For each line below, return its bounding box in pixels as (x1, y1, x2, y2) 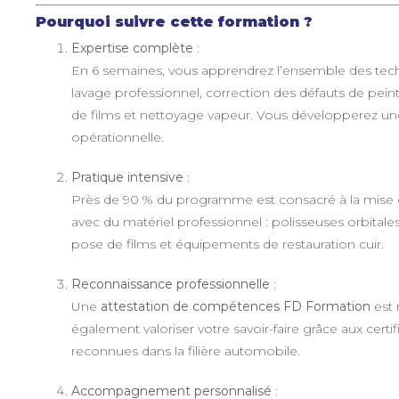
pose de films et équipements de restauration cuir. (70, 235, 384, 252)
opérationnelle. (70, 128, 164, 145)
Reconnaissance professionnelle (70, 275, 270, 292)
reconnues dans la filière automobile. (70, 342, 300, 359)
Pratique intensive (70, 168, 183, 185)
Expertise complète (70, 39, 193, 56)
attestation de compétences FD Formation (100, 297, 370, 314)
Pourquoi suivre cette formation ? (35, 12, 313, 30)
